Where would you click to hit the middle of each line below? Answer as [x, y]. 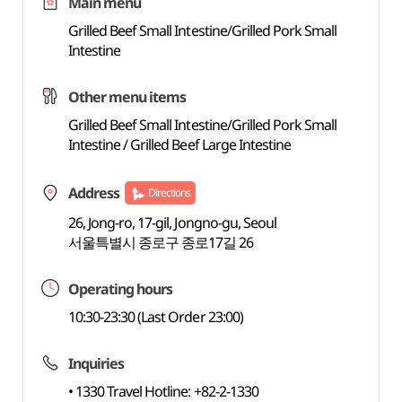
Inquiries [96, 363]
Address [93, 193]
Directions [169, 192]
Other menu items [127, 97]
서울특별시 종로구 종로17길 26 [161, 242]
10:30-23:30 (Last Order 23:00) [155, 317]
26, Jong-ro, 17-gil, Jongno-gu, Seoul [172, 223]
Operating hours [120, 289]
